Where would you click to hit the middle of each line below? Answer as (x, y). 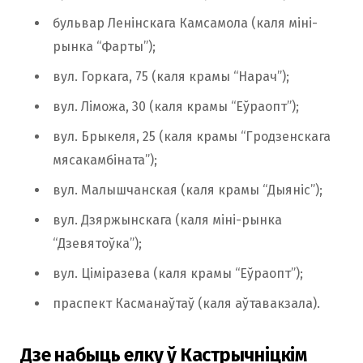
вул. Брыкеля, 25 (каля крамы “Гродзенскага (192, 137)
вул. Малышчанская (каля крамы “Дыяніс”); (188, 190)
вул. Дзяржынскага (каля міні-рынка (167, 220)
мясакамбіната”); (105, 160)
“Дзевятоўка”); (97, 244)
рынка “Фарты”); (104, 47)
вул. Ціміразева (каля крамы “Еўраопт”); (178, 274)
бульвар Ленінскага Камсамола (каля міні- (185, 23)
